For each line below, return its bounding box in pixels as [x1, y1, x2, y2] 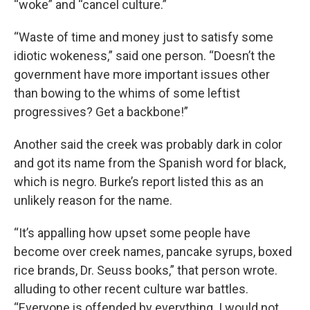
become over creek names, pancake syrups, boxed [14, 244, 292, 259]
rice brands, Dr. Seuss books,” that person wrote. [14, 263, 277, 277]
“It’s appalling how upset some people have [14, 226, 250, 240]
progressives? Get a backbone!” [14, 104, 188, 119]
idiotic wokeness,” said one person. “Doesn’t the [14, 48, 275, 63]
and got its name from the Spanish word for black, [14, 156, 286, 170]
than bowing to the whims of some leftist [14, 86, 240, 100]
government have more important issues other [14, 67, 270, 82]
